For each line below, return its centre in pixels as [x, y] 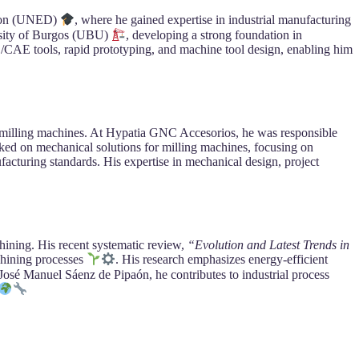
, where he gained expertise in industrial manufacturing [213, 20]
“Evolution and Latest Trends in [269, 245]
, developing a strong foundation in [214, 34]
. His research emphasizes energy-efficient [222, 260]
